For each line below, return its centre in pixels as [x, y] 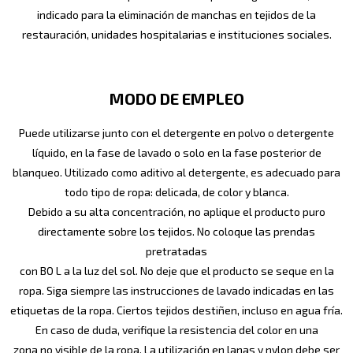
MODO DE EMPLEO [176, 99]
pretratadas [176, 251]
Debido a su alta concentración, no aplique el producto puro [176, 211]
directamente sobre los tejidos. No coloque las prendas [176, 231]
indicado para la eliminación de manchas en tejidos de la [176, 14]
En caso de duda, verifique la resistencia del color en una [176, 329]
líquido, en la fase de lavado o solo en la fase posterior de [176, 152]
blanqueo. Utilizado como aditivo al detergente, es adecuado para [176, 172]
